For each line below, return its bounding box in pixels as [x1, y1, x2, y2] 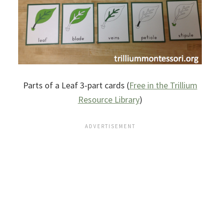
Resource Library [78, 94, 139, 105]
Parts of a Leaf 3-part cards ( [23, 80, 129, 91]
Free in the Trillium [129, 80, 197, 91]
